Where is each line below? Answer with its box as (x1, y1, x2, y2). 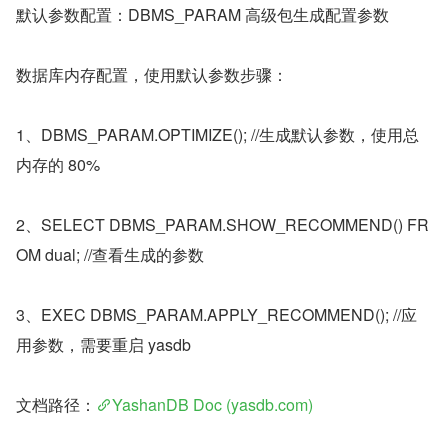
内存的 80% (16, 153, 100, 176)
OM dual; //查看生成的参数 (16, 243, 204, 266)
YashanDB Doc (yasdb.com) (112, 393, 313, 416)
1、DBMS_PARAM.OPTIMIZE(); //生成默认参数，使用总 (16, 123, 419, 146)
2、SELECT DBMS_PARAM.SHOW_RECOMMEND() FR (16, 213, 429, 236)
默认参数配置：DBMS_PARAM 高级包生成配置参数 (16, 3, 389, 26)
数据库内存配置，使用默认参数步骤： (16, 63, 288, 86)
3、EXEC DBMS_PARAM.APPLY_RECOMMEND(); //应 (16, 303, 417, 326)
